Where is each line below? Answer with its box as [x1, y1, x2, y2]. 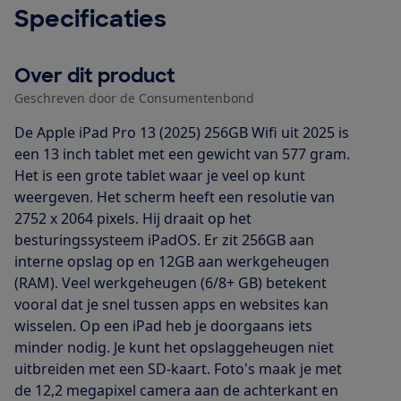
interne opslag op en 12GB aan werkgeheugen [14, 251, 329, 271]
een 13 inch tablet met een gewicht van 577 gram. [14, 143, 350, 164]
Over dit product [14, 62, 175, 89]
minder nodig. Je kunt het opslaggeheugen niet [14, 337, 334, 357]
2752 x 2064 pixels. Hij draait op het [14, 208, 252, 228]
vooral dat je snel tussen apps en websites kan [14, 294, 328, 314]
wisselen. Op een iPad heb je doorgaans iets [14, 315, 312, 336]
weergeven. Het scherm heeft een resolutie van [14, 186, 335, 207]
